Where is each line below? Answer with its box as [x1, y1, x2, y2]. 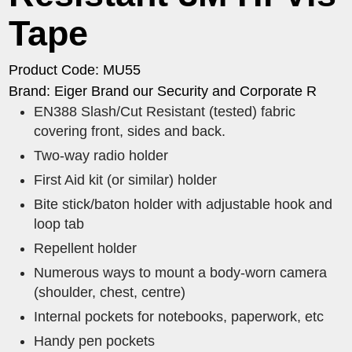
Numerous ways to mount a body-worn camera [34, 265, 328, 281]
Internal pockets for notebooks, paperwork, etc [34, 309, 324, 325]
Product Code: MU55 [9, 62, 141, 79]
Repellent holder [34, 240, 137, 257]
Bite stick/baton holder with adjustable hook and [34, 196, 333, 213]
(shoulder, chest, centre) [34, 284, 186, 301]
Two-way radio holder [34, 148, 169, 164]
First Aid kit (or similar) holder [34, 172, 218, 189]
